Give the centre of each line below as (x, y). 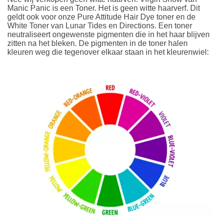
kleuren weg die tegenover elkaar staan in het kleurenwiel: (109, 52)
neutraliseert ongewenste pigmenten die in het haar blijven (109, 35)
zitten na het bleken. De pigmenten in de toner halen (98, 44)
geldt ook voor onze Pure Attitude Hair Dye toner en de (101, 17)
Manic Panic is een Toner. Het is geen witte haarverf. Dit (104, 8)
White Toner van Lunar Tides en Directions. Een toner (100, 26)
